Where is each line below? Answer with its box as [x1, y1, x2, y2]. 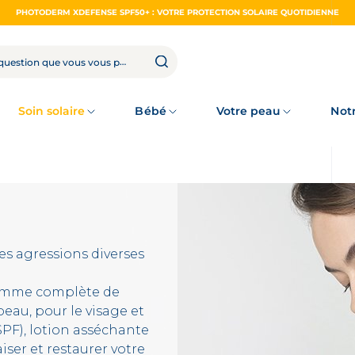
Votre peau [216, 104, 281, 118]
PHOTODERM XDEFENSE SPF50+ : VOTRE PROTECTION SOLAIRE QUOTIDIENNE [16, 7, 339, 17]
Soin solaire [17, 104, 86, 118]
